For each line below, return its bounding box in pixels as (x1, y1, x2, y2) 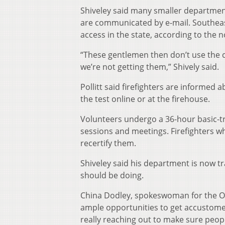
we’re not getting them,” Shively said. (80, 61, 219, 73)
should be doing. (80, 170, 144, 181)
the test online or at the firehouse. (80, 93, 210, 105)
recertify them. (80, 138, 136, 149)
